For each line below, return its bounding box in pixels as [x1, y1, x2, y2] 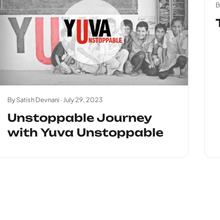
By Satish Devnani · [7, 96, 63, 104]
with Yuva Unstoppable [7, 126, 164, 139]
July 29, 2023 [63, 96, 103, 104]
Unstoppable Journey [7, 111, 152, 125]
